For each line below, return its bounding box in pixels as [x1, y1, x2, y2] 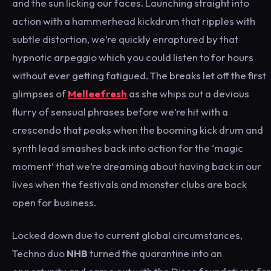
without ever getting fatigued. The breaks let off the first [12, 68, 266, 82]
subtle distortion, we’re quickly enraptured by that [12, 32, 238, 45]
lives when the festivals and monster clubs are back [12, 177, 247, 191]
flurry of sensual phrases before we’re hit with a [12, 105, 228, 118]
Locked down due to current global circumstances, [12, 228, 243, 241]
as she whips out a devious [127, 87, 249, 100]
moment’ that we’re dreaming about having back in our [12, 159, 261, 172]
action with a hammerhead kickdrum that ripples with [12, 14, 255, 27]
